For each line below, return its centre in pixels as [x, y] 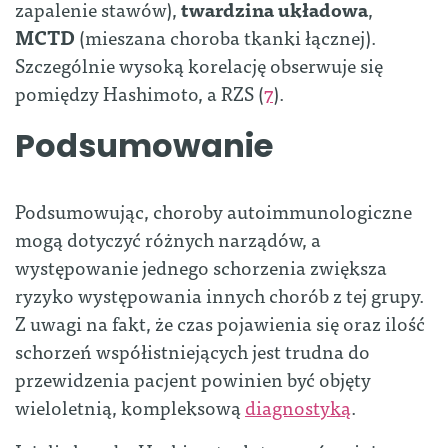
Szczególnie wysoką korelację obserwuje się [199, 65]
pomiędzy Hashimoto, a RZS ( [139, 93]
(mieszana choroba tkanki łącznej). [227, 37]
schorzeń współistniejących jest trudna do [192, 351]
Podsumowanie [144, 146]
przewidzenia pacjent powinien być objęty [193, 379]
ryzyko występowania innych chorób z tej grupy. [219, 295]
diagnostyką [298, 407]
